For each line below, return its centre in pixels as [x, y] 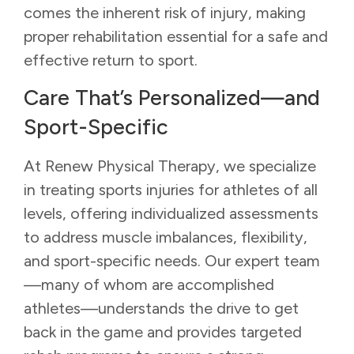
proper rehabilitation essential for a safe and [176, 36]
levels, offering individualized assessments [171, 214]
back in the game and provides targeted [163, 332]
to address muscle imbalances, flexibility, [166, 237]
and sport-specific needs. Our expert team [172, 261]
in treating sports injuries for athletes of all [171, 190]
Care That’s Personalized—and [172, 98]
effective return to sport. [111, 60]
